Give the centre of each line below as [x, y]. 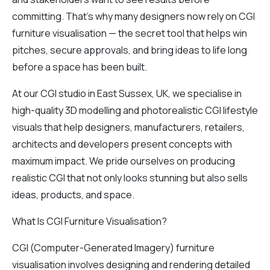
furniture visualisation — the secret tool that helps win [130, 33]
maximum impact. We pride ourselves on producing [124, 161]
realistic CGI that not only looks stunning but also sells [130, 177]
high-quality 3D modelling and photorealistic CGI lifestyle [135, 110]
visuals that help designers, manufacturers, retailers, [128, 127]
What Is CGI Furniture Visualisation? [89, 221]
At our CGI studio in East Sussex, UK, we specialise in [127, 93]
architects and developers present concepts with [122, 144]
